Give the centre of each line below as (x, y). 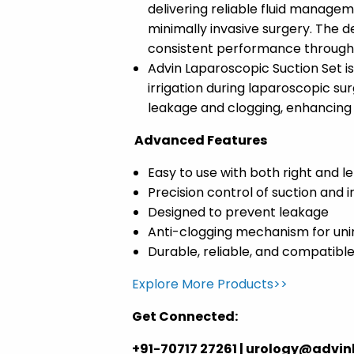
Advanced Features (199, 141)
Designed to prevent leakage (238, 213)
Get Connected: (185, 317)
